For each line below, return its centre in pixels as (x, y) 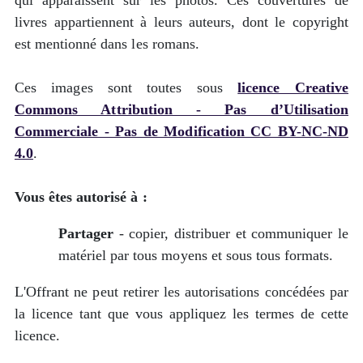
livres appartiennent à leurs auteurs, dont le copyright (181, 22)
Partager (86, 233)
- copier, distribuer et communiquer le (231, 233)
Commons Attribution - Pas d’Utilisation (181, 109)
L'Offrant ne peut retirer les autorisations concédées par (181, 292)
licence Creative (293, 88)
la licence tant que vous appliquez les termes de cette (181, 314)
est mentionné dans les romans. (107, 44)
